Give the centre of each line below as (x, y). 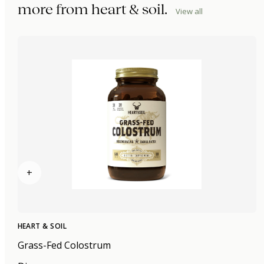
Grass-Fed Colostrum (64, 245)
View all (189, 11)
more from (54, 9)
